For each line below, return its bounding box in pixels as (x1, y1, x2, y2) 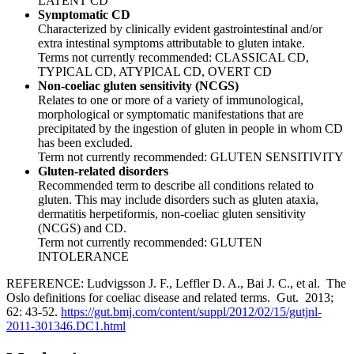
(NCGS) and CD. (38, 220, 126, 235)
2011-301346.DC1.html (6, 318, 126, 333)
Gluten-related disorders (38, 164, 168, 178)
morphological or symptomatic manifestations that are (38, 107, 303, 121)
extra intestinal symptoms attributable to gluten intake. (38, 36, 305, 50)
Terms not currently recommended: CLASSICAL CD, (38, 50, 309, 64)
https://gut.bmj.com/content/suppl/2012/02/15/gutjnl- (61, 304, 322, 318)
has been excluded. (38, 135, 133, 149)
